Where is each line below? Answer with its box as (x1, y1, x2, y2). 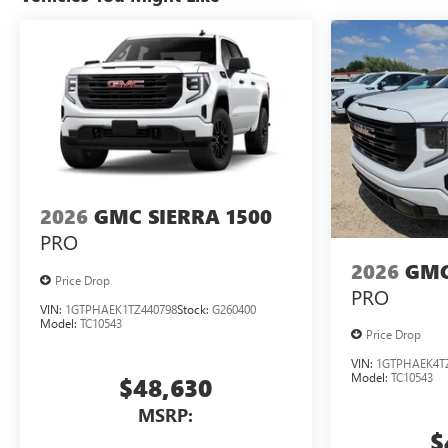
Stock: (177, 300, 212, 317)
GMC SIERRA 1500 (94, 203, 272, 231)
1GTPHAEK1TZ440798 (65, 300, 177, 317)
